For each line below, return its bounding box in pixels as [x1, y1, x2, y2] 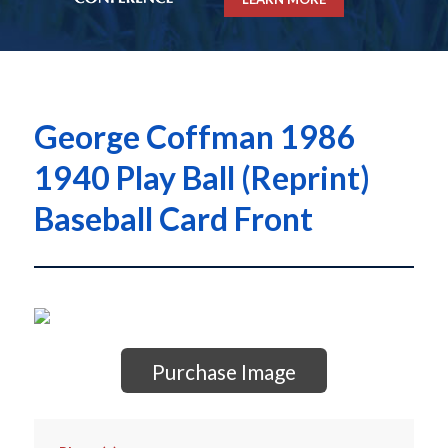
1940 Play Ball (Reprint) [33, 158, 370, 198]
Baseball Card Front [33, 199, 313, 239]
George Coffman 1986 [33, 117, 356, 157]
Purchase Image [151, 359, 296, 385]
